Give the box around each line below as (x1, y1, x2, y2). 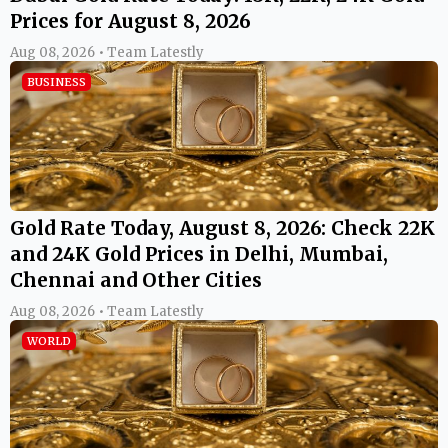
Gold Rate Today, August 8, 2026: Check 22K (10, 215, 435, 240)
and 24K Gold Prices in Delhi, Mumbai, (10, 241, 388, 266)
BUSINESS (27, 74, 86, 89)
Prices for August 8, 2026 (10, 8, 251, 33)
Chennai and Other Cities (10, 267, 262, 292)
